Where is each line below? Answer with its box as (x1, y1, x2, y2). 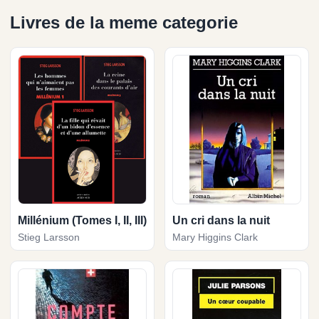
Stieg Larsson (18, 231, 80, 243)
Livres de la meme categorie (10, 12, 238, 32)
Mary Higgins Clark (172, 231, 258, 243)
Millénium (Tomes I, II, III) (18, 214, 147, 226)
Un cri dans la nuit (172, 214, 270, 226)
